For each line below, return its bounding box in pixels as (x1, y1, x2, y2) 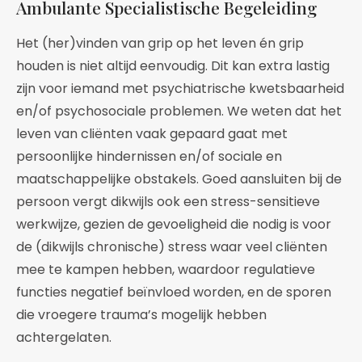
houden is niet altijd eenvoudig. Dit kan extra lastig (16, 57, 330, 75)
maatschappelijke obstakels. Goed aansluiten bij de (16, 170, 342, 188)
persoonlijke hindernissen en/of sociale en (16, 147, 282, 166)
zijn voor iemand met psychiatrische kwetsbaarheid (16, 79, 344, 98)
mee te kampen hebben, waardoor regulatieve (16, 260, 315, 279)
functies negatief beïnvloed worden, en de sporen (16, 283, 331, 301)
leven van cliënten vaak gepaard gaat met (16, 124, 288, 143)
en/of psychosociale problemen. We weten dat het (16, 102, 342, 120)
